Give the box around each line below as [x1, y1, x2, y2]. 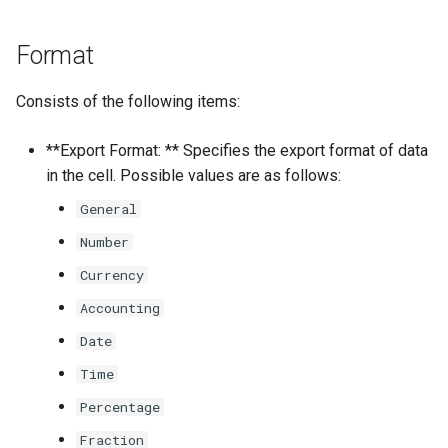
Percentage [80, 398, 160, 417]
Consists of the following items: [16, 92, 240, 112]
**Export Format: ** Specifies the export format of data [46, 141, 428, 161]
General [80, 200, 137, 219]
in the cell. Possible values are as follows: [46, 166, 341, 186]
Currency [80, 266, 144, 285]
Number [80, 233, 129, 252]
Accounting [80, 299, 160, 318]
